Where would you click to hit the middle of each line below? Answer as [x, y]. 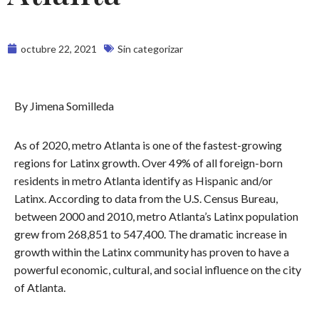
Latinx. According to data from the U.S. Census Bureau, [146, 198]
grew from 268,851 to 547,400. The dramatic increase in [151, 234]
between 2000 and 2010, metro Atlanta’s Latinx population [156, 216]
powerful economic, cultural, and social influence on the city [158, 269]
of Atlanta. [40, 287]
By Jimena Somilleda [64, 105]
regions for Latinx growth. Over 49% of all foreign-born [148, 162]
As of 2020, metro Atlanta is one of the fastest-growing [148, 145]
